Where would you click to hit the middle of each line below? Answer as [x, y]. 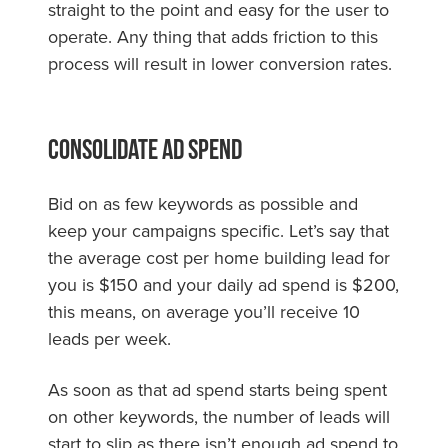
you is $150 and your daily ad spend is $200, [223, 284]
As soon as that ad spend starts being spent [217, 389]
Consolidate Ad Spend [145, 148]
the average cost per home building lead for [219, 257]
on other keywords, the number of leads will [219, 416]
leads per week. [112, 338]
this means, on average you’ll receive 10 [204, 311]
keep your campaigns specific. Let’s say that [218, 230]
